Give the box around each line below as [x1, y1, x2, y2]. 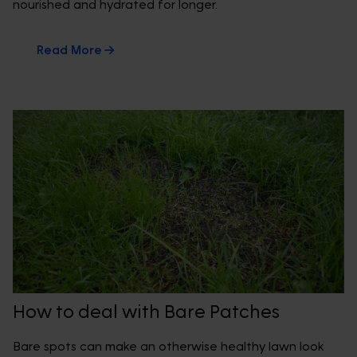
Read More [37, 43, 102, 58]
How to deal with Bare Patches [13, 302, 280, 323]
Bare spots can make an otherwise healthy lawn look [13, 339, 324, 355]
